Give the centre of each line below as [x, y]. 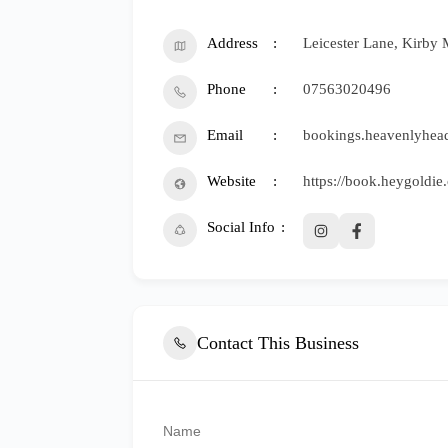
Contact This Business [278, 342]
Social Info [241, 227]
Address [232, 43]
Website [231, 181]
